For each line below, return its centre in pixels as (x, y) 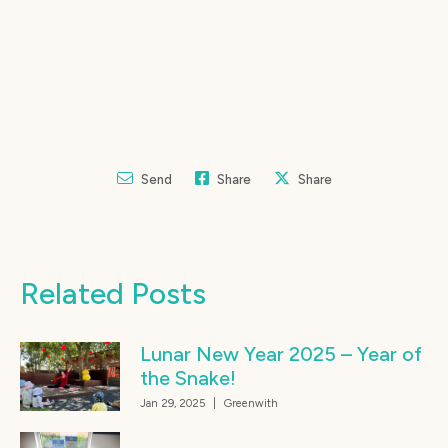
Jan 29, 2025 (172, 403)
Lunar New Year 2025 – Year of (281, 353)
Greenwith (251, 403)
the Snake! (188, 377)
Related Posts (113, 293)
